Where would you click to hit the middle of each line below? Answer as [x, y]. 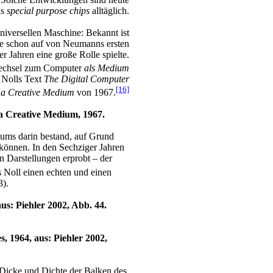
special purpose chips [49, 10]
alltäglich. [111, 10]
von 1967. [95, 93]
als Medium [107, 68]
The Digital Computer [87, 79]
